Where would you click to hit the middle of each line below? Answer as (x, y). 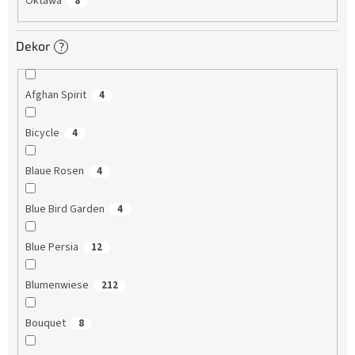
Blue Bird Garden (65, 210)
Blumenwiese (57, 286)
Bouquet (45, 324)
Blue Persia (52, 248)
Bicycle (42, 134)
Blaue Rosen (54, 172)
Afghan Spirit (55, 95)
